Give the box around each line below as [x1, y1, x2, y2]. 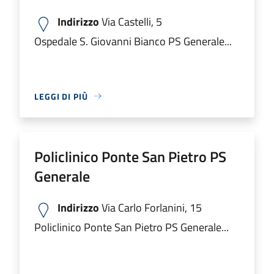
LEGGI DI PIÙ [34, 89, 88, 103]
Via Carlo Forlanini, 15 [99, 199, 202, 216]
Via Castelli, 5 [99, 13, 162, 30]
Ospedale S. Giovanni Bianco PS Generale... [34, 32, 232, 50]
